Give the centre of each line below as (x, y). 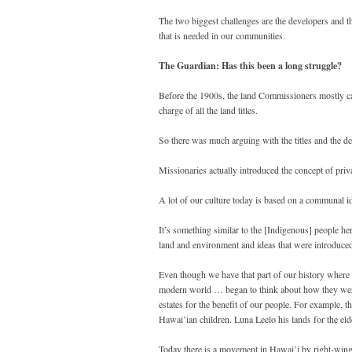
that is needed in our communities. (222, 36)
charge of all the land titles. (208, 110)
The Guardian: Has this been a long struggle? (250, 66)
